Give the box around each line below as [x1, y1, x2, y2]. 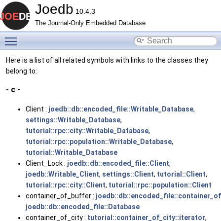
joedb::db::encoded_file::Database [26, 202, 140, 211]
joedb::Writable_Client [26, 170, 99, 178]
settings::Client [102, 170, 154, 178]
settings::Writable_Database [26, 115, 120, 124]
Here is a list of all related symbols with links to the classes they [6, 56, 208, 64]
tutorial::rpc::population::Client [109, 181, 212, 189]
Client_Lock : [26, 159, 67, 167]
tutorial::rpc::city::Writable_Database [26, 126, 148, 135]
